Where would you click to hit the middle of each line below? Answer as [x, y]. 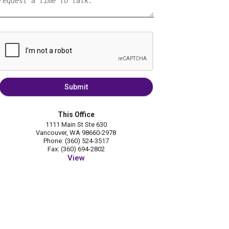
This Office [76, 115]
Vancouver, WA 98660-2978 [76, 133]
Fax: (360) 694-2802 [76, 149]
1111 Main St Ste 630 [76, 125]
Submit [76, 87]
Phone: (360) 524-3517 [76, 141]
